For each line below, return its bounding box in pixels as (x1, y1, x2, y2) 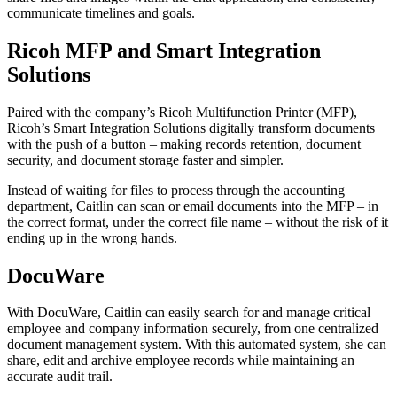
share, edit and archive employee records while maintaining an (7, 353, 354, 369)
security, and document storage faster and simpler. (7, 152, 284, 167)
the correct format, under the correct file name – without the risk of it (7, 214, 388, 230)
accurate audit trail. (7, 369, 120, 385)
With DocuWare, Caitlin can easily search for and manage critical (7, 305, 370, 321)
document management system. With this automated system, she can (7, 337, 386, 353)
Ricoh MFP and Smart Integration (7, 38, 321, 62)
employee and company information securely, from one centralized (7, 321, 378, 337)
